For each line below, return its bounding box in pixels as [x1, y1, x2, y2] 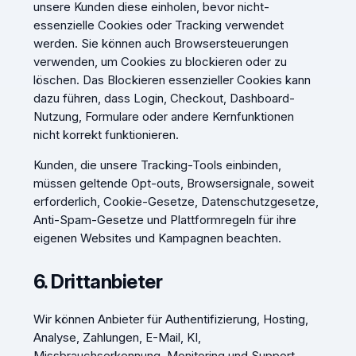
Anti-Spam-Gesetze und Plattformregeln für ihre [33, 211, 296, 227]
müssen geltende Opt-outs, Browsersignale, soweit [33, 175, 314, 191]
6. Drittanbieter [33, 269, 163, 293]
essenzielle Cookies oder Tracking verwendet [33, 17, 284, 33]
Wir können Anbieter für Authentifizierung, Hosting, [33, 311, 308, 327]
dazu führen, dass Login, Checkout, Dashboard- [33, 90, 295, 106]
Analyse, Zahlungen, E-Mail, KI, [33, 329, 201, 345]
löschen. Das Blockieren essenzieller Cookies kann [33, 72, 311, 87]
